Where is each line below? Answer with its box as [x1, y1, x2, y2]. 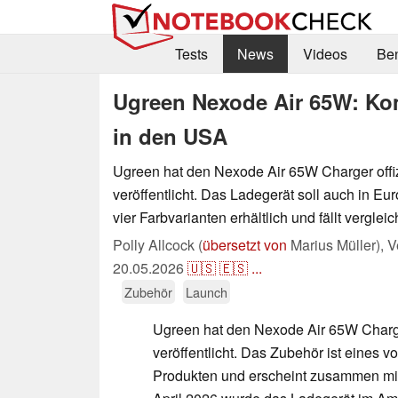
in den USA [113, 120, 227, 151]
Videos [302, 44, 347, 65]
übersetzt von [203, 234, 287, 255]
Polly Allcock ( [113, 234, 203, 255]
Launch [186, 282, 227, 301]
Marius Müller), [287, 234, 387, 255]
